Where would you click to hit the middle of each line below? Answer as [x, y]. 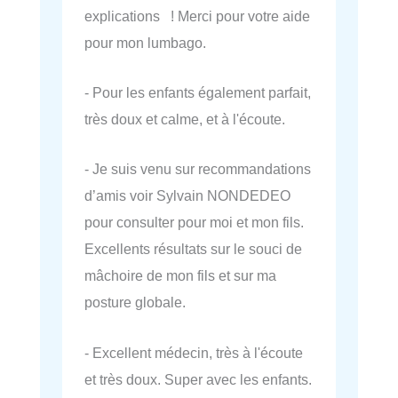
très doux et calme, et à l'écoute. [185, 119]
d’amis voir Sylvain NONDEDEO [187, 196]
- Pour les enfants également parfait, [198, 93]
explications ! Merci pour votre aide [197, 16]
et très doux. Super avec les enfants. [198, 379]
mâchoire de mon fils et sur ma [180, 276]
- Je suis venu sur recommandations [198, 169]
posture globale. [135, 302]
